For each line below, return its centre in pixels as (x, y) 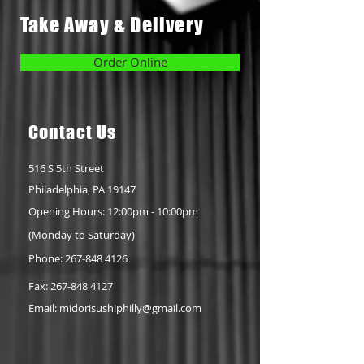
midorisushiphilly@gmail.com (130, 308)
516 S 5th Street (66, 168)
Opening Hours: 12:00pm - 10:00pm (113, 211)
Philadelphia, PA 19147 (82, 189)
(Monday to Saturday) (82, 235)
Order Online (130, 62)
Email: (44, 308)
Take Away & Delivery (112, 25)
